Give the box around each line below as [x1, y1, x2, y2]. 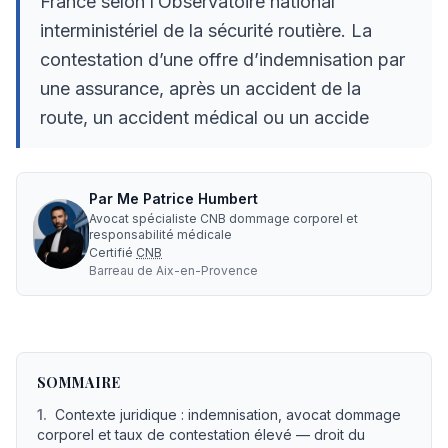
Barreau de [89, 263, 153, 278]
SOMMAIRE [37, 373, 121, 392]
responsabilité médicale [89, 227, 232, 242]
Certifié [89, 245, 136, 260]
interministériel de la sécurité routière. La [40, 20, 372, 41]
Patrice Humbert [143, 190, 258, 207]
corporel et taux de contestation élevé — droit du [37, 426, 365, 443]
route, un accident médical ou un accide [40, 107, 369, 128]
